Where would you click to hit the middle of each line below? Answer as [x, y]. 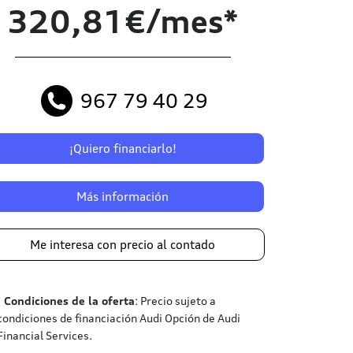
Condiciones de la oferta [69, 301]
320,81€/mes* [123, 22]
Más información [123, 197]
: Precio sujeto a [175, 301]
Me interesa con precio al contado [123, 245]
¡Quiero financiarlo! [123, 149]
